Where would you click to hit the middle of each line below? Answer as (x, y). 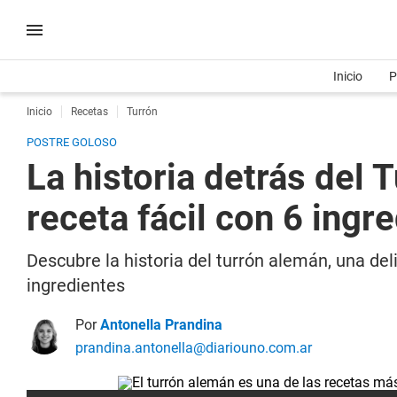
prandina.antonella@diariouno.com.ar (194, 348)
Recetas (90, 112)
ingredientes (76, 285)
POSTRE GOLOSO (72, 142)
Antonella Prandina (161, 325)
